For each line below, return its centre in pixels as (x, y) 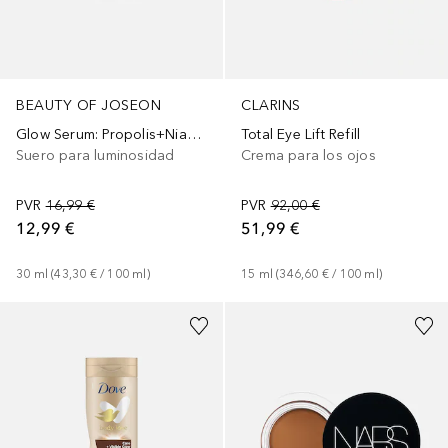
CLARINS (271, 106)
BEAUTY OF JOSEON (88, 106)
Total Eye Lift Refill (301, 135)
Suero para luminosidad (95, 156)
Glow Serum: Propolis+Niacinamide (193, 135)
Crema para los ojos (308, 156)
